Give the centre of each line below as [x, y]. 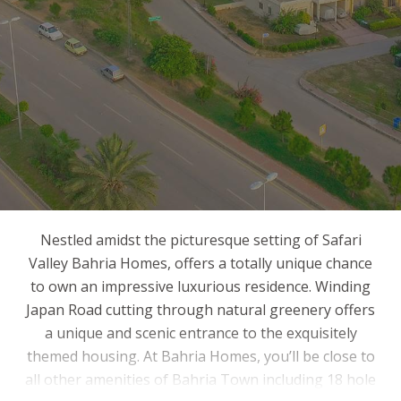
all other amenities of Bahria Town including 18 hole [200, 380]
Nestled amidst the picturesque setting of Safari [200, 240]
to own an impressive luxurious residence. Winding [200, 287]
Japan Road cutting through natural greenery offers [200, 310]
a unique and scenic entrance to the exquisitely [200, 333]
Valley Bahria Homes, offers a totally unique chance [200, 264]
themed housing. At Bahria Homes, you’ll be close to [200, 357]
